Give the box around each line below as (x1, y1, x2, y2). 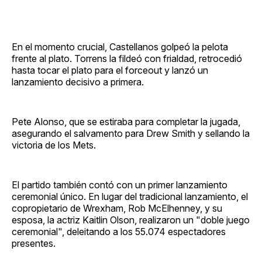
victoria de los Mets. (12, 139, 96, 151)
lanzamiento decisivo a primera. (12, 75, 144, 88)
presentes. (12, 237, 56, 249)
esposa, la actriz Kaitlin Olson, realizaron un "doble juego (12, 213, 250, 226)
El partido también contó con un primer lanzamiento (12, 178, 227, 191)
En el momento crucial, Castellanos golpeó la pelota (12, 40, 228, 53)
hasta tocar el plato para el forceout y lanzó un (12, 64, 208, 76)
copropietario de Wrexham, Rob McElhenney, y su (12, 202, 222, 214)
